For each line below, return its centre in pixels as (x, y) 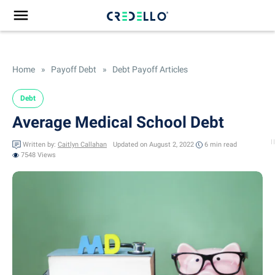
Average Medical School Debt (118, 122)
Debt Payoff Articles (149, 69)
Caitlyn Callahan (82, 145)
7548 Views (38, 155)
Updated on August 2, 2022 (153, 145)
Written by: (39, 145)
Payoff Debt (73, 69)
